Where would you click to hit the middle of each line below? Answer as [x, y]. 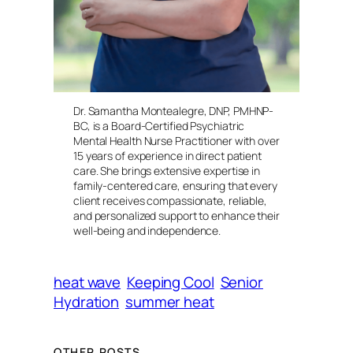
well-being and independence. [147, 231]
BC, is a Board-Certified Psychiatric [159, 126]
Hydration [87, 302]
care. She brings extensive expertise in [167, 171]
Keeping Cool [170, 282]
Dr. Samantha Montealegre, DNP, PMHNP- [173, 111]
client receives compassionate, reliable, [170, 201]
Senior [242, 282]
